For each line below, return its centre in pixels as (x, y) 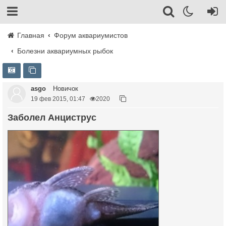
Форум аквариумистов (91, 35)
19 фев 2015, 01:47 (58, 99)
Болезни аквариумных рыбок (65, 51)
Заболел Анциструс (55, 118)
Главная (30, 35)
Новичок (65, 89)
